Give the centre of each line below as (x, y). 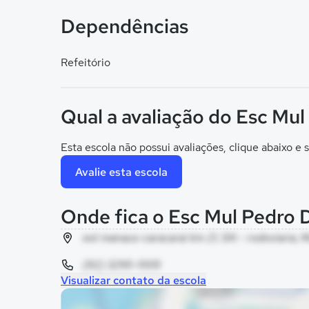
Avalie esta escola (121, 172)
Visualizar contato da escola (133, 280)
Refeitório (86, 62)
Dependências (124, 26)
